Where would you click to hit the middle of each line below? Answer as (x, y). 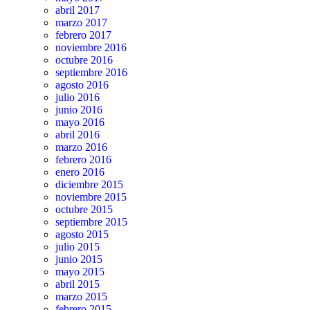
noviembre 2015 (91, 197)
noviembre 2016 (91, 48)
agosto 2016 (82, 85)
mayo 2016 (80, 122)
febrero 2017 (83, 35)
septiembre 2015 (91, 222)
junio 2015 (79, 259)
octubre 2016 (84, 60)
